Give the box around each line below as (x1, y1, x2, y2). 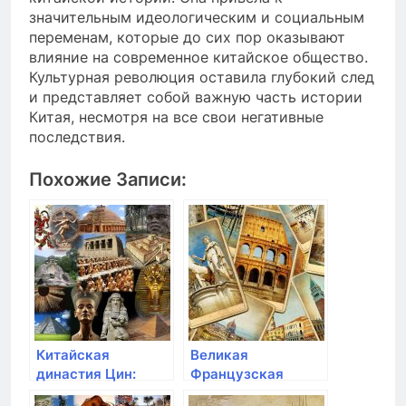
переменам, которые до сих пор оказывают (29, 28, 345, 47)
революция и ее (190, 384, 299, 402)
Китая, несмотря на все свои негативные (29, 108, 324, 127)
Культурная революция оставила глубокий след (29, 68, 374, 87)
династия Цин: (36, 365, 136, 383)
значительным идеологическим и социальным (29, 8, 364, 27)
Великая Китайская (36, 384, 171, 402)
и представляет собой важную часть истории (29, 88, 362, 107)
